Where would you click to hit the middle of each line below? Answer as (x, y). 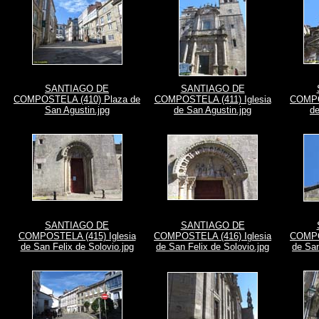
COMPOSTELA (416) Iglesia (213, 236)
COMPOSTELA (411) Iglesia (213, 99)
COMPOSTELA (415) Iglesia (77, 236)
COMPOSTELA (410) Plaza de (77, 99)
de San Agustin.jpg (213, 110)
